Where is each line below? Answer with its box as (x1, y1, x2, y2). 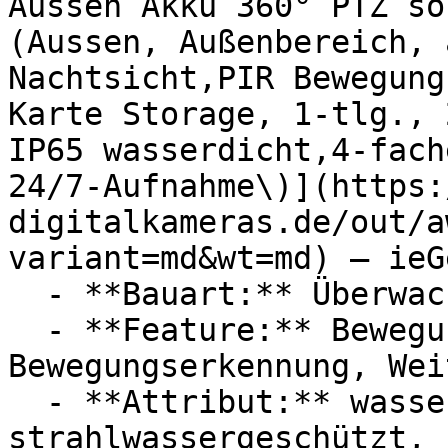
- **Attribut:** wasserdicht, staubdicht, (8, 384, 46, 420)
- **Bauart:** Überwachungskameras (8, 276, 46, 312)
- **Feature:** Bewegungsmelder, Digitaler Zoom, (8, 312, 46, 348)
